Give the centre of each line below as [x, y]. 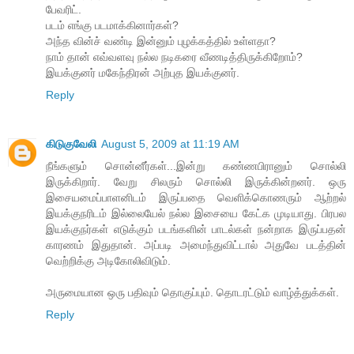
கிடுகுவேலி [71, 143]
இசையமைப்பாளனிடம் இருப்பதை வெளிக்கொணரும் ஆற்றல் [196, 197]
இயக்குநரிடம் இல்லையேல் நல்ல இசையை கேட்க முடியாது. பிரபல [196, 213]
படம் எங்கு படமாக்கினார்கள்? [112, 25]
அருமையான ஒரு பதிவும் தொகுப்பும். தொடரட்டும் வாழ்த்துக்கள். [192, 292]
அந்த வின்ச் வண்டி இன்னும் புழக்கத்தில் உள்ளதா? [161, 41]
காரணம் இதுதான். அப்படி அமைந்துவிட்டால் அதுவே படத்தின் [196, 245]
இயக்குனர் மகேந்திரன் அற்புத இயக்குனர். [143, 72]
